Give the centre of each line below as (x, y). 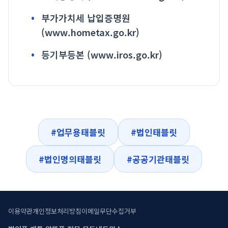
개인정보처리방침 (57, 211)
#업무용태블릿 (78, 132)
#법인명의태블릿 (70, 159)
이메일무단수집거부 (109, 211)
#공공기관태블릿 (158, 159)
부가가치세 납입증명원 (86, 18)
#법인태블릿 (154, 132)
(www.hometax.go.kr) (90, 32)
